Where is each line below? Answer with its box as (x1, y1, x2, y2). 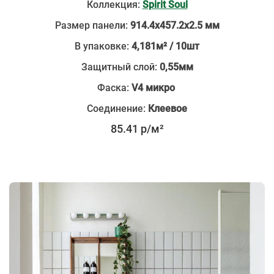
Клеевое (146, 103, 187, 114)
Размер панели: (54, 20, 130, 31)
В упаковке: (75, 40, 131, 52)
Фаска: (97, 82, 131, 94)
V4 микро (131, 82, 177, 94)
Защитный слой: (81, 61, 160, 73)
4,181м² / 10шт (131, 40, 199, 52)
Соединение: (87, 103, 146, 114)
